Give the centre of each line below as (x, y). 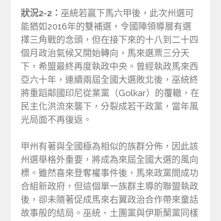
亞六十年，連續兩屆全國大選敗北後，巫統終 (110, 80)
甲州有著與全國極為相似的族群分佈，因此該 (110, 147)
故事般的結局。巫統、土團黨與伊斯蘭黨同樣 (110, 213)
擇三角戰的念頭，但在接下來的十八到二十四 (110, 40)
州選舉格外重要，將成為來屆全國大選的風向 (110, 160)
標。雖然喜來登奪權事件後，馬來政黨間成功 (110, 173)
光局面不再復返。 (56, 120)
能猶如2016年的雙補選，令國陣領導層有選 (106, 27)
